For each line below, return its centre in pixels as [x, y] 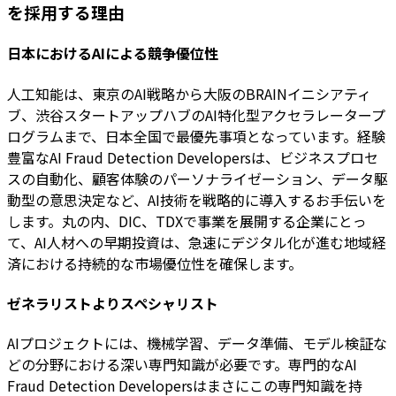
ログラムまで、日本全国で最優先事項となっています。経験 [196, 136]
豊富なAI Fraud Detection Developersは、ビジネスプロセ [193, 157]
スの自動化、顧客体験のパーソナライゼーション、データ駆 [198, 178]
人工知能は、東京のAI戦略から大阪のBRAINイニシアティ [189, 93]
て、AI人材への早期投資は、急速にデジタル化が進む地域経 [197, 242]
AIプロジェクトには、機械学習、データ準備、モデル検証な [197, 343]
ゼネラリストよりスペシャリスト [113, 303]
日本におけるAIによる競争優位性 [113, 53]
